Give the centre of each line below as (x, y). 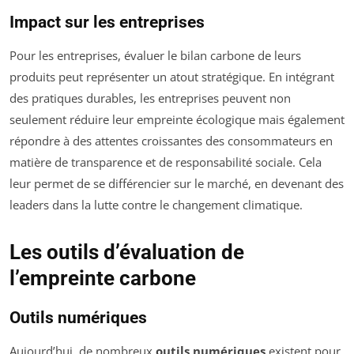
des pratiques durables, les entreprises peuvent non (150, 98)
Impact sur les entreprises (107, 23)
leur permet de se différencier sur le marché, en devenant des (177, 184)
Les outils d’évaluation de (127, 252)
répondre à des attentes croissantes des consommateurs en (171, 141)
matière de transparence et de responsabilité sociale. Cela (166, 162)
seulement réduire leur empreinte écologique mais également (177, 120)
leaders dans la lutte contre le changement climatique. (156, 205)
